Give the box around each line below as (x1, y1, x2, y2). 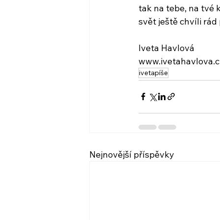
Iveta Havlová (138, 42, 194, 54)
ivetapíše (139, 68, 168, 77)
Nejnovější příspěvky (89, 148, 174, 160)
